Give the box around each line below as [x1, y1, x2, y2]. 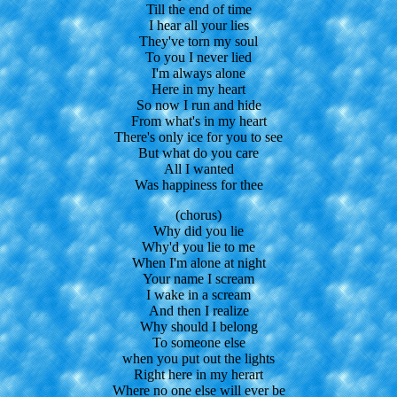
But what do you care [138, 144, 259, 160]
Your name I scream [143, 270, 254, 286]
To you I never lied [145, 49, 252, 65]
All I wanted [163, 160, 234, 176]
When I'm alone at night [131, 254, 266, 270]
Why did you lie [153, 222, 244, 238]
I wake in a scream [146, 286, 251, 302]
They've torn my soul [139, 33, 258, 49]
